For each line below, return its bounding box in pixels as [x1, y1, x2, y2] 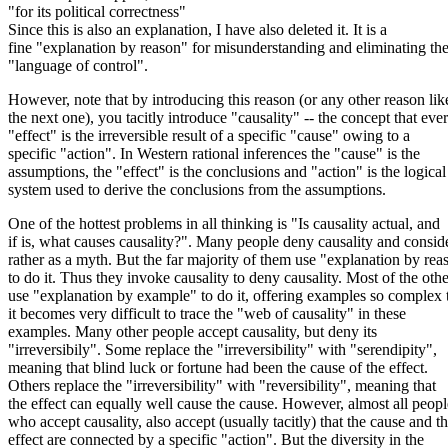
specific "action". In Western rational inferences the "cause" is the [8, 144, 420, 162]
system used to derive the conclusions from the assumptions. [8, 180, 386, 198]
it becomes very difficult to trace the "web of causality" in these [8, 304, 406, 322]
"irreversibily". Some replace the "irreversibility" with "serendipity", [8, 340, 437, 358]
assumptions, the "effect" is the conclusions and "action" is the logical [8, 162, 446, 180]
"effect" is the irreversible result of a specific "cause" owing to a [8, 126, 410, 144]
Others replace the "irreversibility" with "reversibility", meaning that [8, 376, 436, 394]
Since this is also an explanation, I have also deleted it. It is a [8, 20, 387, 38]
